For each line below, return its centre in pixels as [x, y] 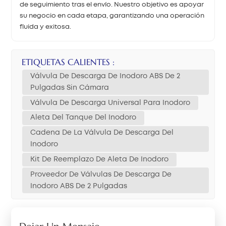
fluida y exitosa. [46, 27]
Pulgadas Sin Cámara [70, 88]
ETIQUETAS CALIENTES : [68, 62]
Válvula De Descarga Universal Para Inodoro [110, 103]
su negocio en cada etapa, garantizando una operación [112, 16]
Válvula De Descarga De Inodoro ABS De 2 [105, 76]
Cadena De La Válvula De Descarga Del [102, 133]
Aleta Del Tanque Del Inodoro [83, 118]
